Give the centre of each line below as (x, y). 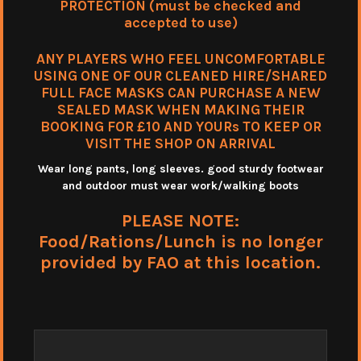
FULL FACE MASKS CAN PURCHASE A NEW (180, 92)
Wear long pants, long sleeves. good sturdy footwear (180, 168)
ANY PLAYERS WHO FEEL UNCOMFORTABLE (180, 58)
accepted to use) (180, 23)
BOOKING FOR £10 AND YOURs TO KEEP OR (180, 126)
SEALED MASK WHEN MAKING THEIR (180, 109)
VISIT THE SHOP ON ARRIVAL (180, 143)
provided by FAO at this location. (180, 262)
